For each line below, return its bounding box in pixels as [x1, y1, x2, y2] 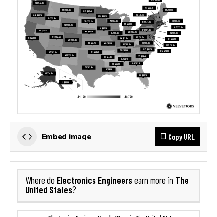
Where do [25, 174, 57, 186]
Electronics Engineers [57, 174, 132, 186]
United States [25, 184, 72, 195]
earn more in [132, 174, 175, 186]
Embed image [42, 132, 91, 140]
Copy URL [168, 131, 195, 141]
